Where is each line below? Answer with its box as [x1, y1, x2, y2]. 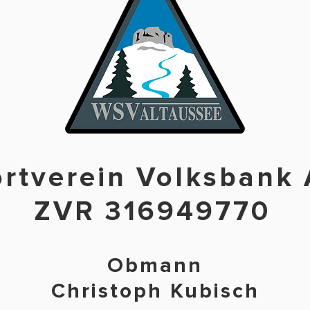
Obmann [107, 253, 203, 278]
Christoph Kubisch [51, 278, 259, 304]
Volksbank [136, 161, 294, 194]
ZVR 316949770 [34, 194, 271, 228]
